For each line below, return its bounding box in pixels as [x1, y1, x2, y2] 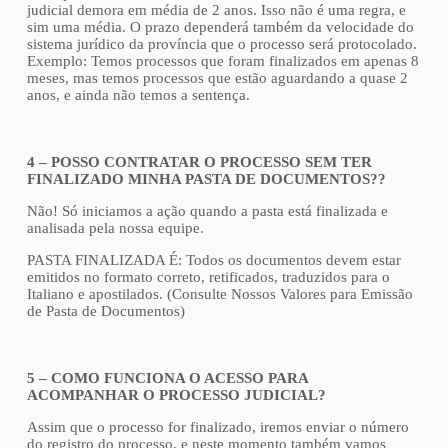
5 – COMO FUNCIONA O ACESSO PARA [26, 369, 308, 386]
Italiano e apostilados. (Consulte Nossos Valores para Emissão [26, 285, 413, 302]
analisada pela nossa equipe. [26, 219, 204, 236]
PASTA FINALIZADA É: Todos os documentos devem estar [26, 251, 401, 268]
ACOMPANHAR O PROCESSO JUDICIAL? [26, 386, 326, 403]
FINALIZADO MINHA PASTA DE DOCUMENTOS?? [26, 170, 386, 187]
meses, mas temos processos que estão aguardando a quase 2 [26, 69, 408, 86]
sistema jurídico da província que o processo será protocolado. [26, 35, 417, 52]
